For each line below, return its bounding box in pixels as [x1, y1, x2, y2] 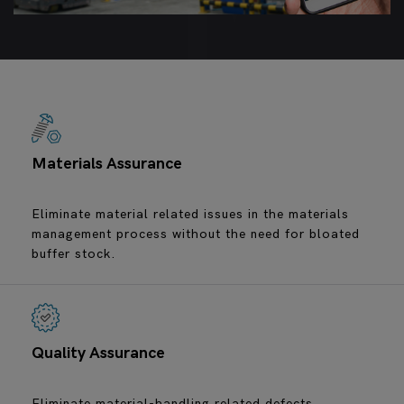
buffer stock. [32, 246, 116, 262]
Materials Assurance [32, 154, 182, 174]
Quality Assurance [32, 344, 165, 363]
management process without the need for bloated [32, 226, 360, 243]
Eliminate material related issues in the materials [32, 207, 349, 223]
